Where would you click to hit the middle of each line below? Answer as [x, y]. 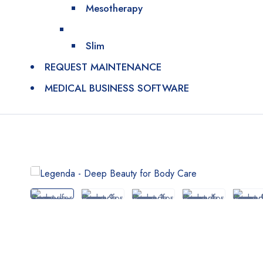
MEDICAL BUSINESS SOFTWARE [117, 88]
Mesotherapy [114, 8]
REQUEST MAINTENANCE [103, 67]
